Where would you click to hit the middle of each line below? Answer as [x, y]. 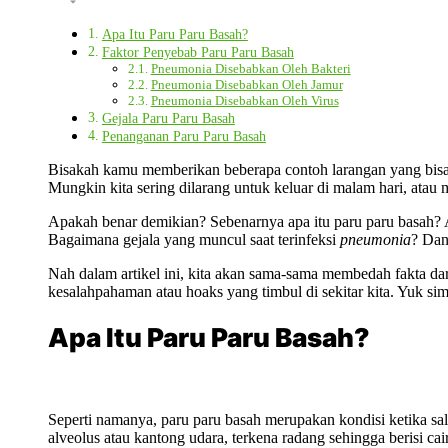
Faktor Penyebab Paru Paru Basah [197, 51]
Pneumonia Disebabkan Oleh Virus [244, 100]
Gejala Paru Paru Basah [168, 117]
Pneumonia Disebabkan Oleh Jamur [246, 84]
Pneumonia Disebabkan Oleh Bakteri [250, 68]
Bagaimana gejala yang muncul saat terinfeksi [194, 239]
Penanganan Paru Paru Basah [183, 135]
